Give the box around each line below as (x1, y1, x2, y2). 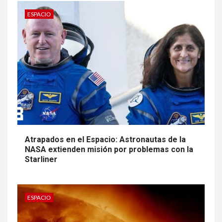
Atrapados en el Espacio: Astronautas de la (25, 135, 186, 145)
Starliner (25, 155, 57, 165)
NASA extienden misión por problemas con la (25, 145, 193, 155)
